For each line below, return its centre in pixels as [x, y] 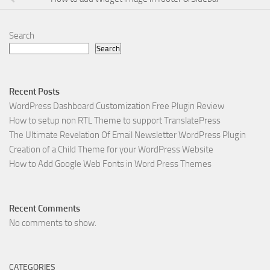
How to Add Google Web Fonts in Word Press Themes [110, 164]
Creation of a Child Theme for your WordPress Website [111, 149]
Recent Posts [34, 91]
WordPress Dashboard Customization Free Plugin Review [117, 106]
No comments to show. [53, 223]
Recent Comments [45, 208]
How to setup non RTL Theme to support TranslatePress [115, 120]
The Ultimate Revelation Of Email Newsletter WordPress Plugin [127, 135]
